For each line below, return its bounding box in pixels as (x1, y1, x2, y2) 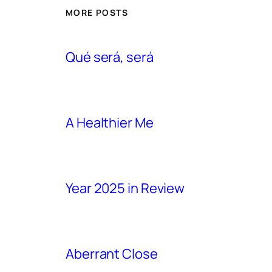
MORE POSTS (66, 6, 128, 18)
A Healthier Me (66, 113, 154, 132)
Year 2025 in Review (66, 178, 185, 197)
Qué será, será (66, 47, 154, 66)
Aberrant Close (66, 244, 158, 263)
